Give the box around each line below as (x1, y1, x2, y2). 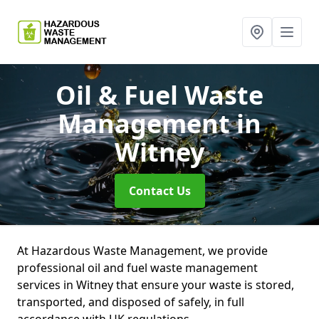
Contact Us (128, 183, 191, 199)
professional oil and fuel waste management (17, 260, 258, 276)
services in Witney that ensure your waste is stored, (17, 277, 294, 293)
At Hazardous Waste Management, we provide (17, 243, 268, 258)
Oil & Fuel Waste (56, 78, 263, 113)
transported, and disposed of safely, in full (17, 294, 244, 310)
